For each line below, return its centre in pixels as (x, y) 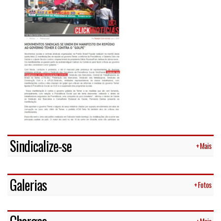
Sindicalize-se (41, 146)
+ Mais (203, 146)
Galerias (28, 185)
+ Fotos (203, 185)
